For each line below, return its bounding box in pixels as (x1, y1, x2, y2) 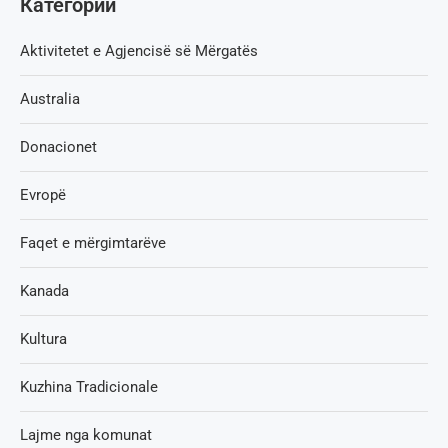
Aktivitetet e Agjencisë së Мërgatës (20, 41, 258, 60)
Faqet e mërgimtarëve (20, 233, 166, 252)
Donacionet (20, 137, 97, 156)
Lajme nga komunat (20, 425, 152, 444)
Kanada (20, 281, 69, 300)
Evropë (20, 185, 66, 204)
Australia (20, 89, 80, 108)
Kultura (20, 329, 67, 348)
